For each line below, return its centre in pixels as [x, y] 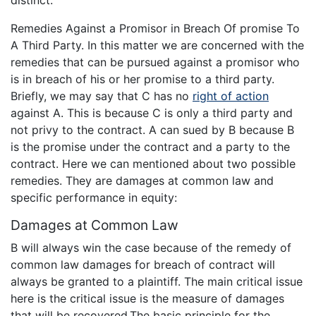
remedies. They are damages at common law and [142, 181]
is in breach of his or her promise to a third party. [142, 79]
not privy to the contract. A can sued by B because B [152, 130]
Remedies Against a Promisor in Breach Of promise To [155, 29]
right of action [231, 96]
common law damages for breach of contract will [143, 264]
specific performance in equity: [94, 198]
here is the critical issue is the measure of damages [147, 298]
